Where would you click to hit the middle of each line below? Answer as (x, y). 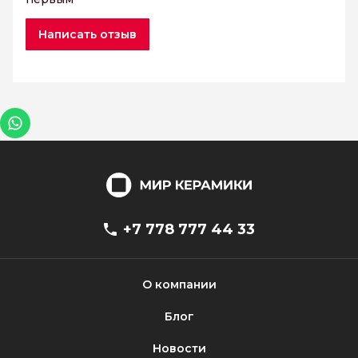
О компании (179, 285)
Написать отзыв (88, 35)
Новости (179, 349)
